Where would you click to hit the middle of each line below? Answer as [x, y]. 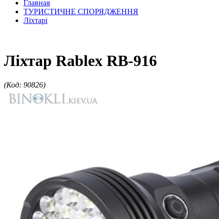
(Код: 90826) [25, 85]
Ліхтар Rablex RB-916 [80, 61]
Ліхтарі [35, 20]
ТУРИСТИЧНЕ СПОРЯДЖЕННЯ [81, 11]
